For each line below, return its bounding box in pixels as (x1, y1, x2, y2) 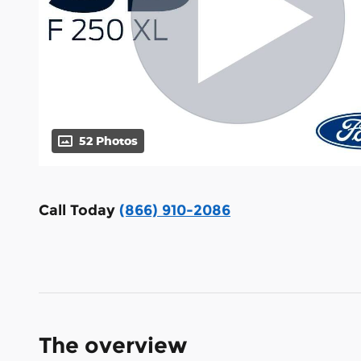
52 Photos (79, 134, 138, 148)
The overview (39, 332, 187, 359)
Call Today (39, 201, 119, 220)
